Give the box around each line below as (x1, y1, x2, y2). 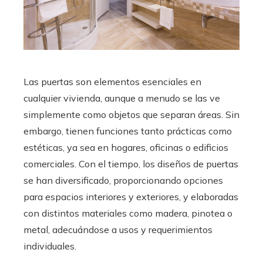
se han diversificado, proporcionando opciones (23, 174, 223, 187)
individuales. (23, 240, 76, 252)
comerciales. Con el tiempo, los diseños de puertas (23, 158, 238, 170)
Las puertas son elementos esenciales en (23, 76, 201, 88)
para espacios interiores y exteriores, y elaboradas (23, 191, 238, 203)
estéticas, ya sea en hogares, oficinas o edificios (23, 141, 228, 154)
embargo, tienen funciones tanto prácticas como (23, 125, 232, 137)
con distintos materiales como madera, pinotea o (23, 207, 232, 220)
